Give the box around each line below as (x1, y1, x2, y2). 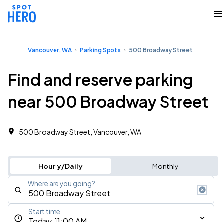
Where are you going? (28, 179, 95, 188)
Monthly (152, 162, 179, 170)
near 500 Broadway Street (8, 91, 209, 111)
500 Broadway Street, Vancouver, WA (19, 127, 141, 136)
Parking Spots (80, 46, 121, 54)
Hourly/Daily (38, 162, 83, 170)
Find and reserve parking (8, 69, 193, 89)
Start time (28, 207, 60, 216)
